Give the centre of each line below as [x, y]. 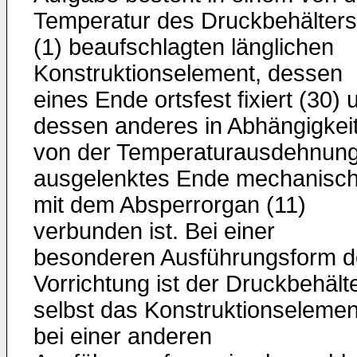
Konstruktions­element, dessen [188, 73]
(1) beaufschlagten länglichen [184, 47]
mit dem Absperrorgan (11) [170, 205]
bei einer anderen [123, 336]
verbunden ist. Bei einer [154, 231]
